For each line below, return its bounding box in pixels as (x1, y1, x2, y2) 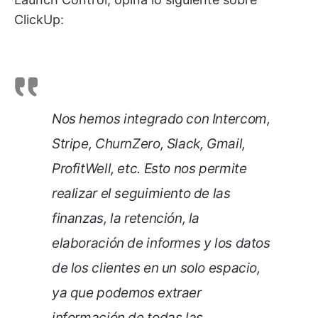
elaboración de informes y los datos (52, 234, 270, 251)
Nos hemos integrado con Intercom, (52, 110, 270, 127)
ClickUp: (14, 11, 64, 27)
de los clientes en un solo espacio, (52, 259, 261, 276)
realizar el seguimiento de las (52, 185, 231, 202)
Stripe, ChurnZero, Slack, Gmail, (52, 135, 246, 152)
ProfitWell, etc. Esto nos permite (52, 160, 247, 177)
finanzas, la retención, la (52, 209, 200, 226)
